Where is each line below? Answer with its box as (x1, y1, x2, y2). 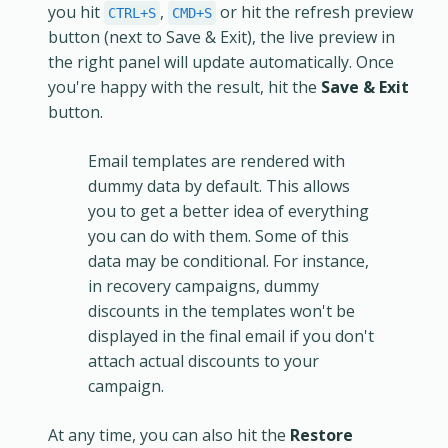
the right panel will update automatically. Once (48, 51, 394, 74)
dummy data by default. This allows (88, 175, 350, 198)
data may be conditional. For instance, (88, 250, 369, 273)
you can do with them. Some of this (88, 225, 349, 248)
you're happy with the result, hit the (48, 76, 321, 99)
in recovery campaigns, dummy (88, 275, 319, 298)
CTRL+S (108, 5, 156, 22)
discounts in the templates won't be (88, 300, 355, 323)
